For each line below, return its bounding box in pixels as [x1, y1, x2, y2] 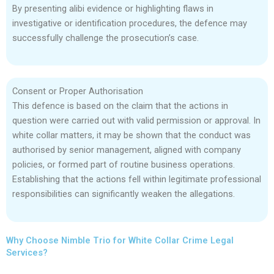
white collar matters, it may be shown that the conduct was [12, 130, 251, 141]
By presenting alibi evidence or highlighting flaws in [12, 2, 213, 14]
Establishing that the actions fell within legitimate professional [12, 174, 261, 185]
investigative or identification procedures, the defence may [12, 17, 247, 29]
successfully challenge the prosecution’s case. [12, 32, 199, 43]
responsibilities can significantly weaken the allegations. [12, 188, 235, 200]
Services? [6, 246, 48, 258]
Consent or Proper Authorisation [12, 86, 143, 97]
